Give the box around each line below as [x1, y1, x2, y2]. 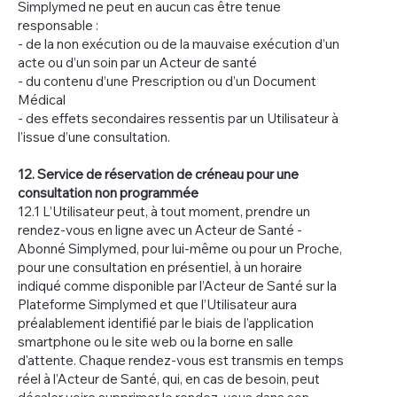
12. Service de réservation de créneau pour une [18, 165, 299, 183]
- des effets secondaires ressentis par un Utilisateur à [18, 109, 339, 127]
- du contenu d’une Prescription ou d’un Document [18, 72, 316, 90]
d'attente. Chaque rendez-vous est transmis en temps [18, 351, 344, 369]
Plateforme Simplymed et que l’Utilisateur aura [18, 295, 297, 313]
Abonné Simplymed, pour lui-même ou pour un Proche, [18, 239, 342, 257]
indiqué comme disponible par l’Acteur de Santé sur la [18, 276, 337, 294]
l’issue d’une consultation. [18, 128, 170, 145]
